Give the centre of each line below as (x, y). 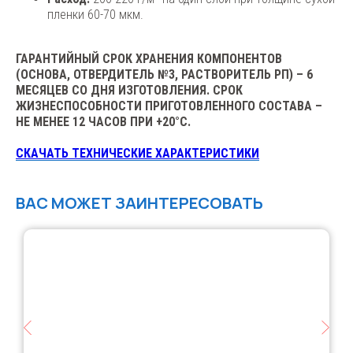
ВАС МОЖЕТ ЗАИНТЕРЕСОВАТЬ (139, 203)
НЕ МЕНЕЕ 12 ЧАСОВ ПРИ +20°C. (103, 121)
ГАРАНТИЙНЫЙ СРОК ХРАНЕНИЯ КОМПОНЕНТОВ (149, 58)
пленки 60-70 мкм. (95, 14)
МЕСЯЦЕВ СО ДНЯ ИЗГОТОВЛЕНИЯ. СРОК (129, 90)
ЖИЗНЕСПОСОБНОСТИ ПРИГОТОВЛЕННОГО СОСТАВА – (169, 106)
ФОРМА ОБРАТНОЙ (106, 247)
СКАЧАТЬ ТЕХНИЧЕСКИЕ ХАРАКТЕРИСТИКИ (137, 153)
